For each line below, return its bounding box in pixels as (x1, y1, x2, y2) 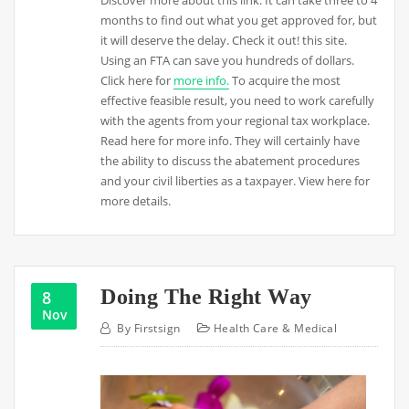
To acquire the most (229, 72, 341, 89)
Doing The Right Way (100, 283, 312, 309)
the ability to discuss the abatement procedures (100, 152, 361, 170)
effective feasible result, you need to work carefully (100, 92, 375, 110)
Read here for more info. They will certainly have (100, 132, 361, 150)
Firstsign (133, 320, 181, 337)
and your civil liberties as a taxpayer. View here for (100, 173, 371, 190)
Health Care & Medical (213, 320, 338, 337)
